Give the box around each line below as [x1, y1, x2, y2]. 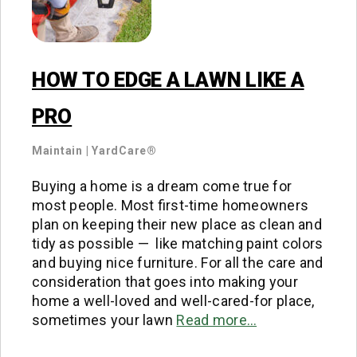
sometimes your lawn [32, 311, 177, 328]
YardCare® [92, 144, 157, 158]
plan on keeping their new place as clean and [32, 215, 322, 233]
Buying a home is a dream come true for [32, 177, 292, 194]
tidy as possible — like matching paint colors [32, 234, 324, 252]
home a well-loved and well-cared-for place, [32, 292, 315, 309]
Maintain [32, 144, 83, 158]
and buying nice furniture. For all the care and [32, 253, 324, 271]
